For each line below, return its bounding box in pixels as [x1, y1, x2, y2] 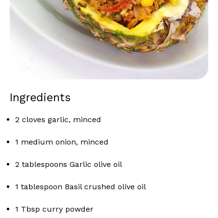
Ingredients [10, 91, 71, 105]
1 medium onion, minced [15, 137, 109, 147]
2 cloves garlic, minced [15, 115, 101, 125]
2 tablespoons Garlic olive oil [15, 160, 122, 169]
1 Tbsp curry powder [15, 204, 96, 214]
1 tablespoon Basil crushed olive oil [15, 182, 146, 192]
